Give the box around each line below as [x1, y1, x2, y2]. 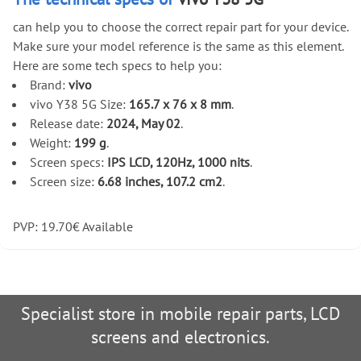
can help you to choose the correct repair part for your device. [13, 18, 348, 35]
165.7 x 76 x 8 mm [128, 95, 231, 112]
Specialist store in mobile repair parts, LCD [21, 301, 340, 326]
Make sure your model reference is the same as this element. [13, 37, 343, 54]
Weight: [29, 134, 74, 151]
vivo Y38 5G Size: [29, 95, 129, 112]
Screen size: [29, 172, 98, 189]
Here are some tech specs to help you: [13, 56, 222, 73]
